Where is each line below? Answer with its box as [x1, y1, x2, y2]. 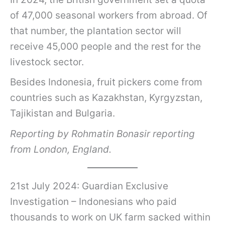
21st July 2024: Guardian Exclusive [10, 180, 168, 192]
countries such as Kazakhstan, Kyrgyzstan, [10, 92, 202, 104]
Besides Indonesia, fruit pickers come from [10, 76, 202, 88]
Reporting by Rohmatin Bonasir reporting [10, 128, 195, 140]
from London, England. [10, 143, 111, 155]
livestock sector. [10, 56, 84, 68]
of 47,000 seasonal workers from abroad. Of [10, 9, 207, 21]
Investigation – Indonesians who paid [10, 195, 177, 207]
